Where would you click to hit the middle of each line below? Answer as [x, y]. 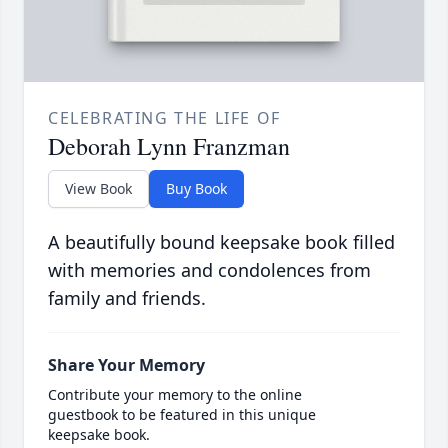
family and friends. [127, 298]
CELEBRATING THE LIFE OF [164, 118]
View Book [98, 189]
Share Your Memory [126, 365]
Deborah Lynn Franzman [169, 146]
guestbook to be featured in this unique [182, 415]
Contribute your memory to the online [175, 395]
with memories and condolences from [209, 270]
